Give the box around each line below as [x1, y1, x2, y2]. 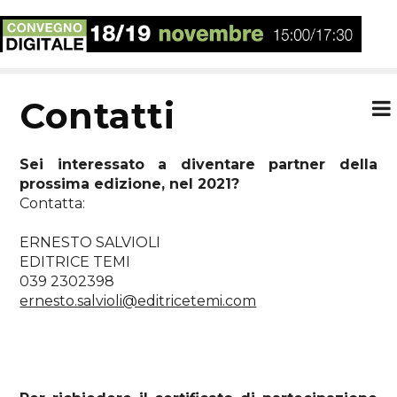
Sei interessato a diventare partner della [19, 155, 378, 173]
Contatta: [19, 194, 86, 212]
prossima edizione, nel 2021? [19, 175, 245, 192]
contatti [44, 93, 175, 137]
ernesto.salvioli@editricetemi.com [19, 292, 257, 309]
